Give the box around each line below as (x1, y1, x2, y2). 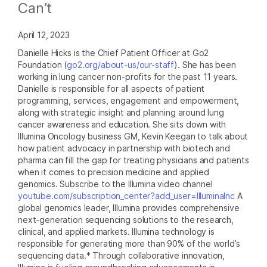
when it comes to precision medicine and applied (18, 166, 209, 177)
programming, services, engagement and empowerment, (18, 95, 240, 105)
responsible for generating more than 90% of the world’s (18, 238, 240, 249)
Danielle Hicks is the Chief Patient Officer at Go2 (18, 47, 209, 58)
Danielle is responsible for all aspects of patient (18, 83, 205, 94)
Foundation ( (18, 59, 67, 70)
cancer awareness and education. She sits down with (18, 119, 226, 129)
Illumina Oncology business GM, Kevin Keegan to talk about (18, 131, 249, 141)
